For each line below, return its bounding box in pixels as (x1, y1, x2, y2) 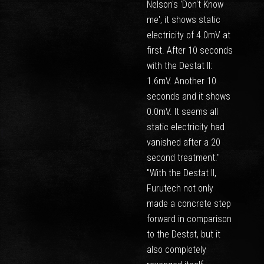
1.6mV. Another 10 (146, 75, 216, 87)
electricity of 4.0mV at (146, 29, 230, 41)
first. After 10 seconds (146, 45, 233, 56)
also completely (146, 244, 206, 255)
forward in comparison (146, 213, 232, 225)
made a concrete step (146, 198, 231, 209)
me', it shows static (146, 14, 220, 25)
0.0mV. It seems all (146, 106, 218, 117)
